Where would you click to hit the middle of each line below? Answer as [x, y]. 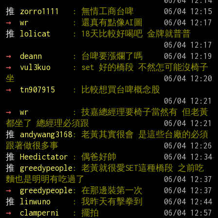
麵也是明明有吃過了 [45, 179]
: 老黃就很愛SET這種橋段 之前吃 [138, 168]
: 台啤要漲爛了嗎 [107, 56]
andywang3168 [46, 135]
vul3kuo [46, 67]
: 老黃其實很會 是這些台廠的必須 [140, 135]
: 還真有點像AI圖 [107, 23]
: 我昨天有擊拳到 [107, 202]
